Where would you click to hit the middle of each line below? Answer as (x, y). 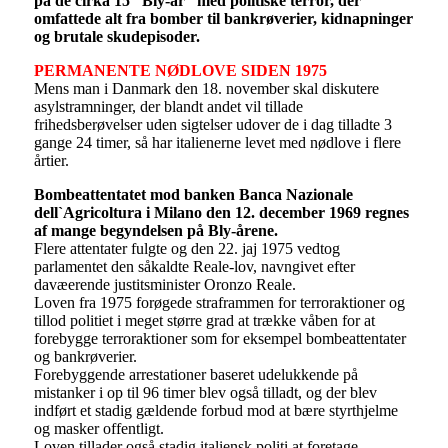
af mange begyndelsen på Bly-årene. (155, 230)
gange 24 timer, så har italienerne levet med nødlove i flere (217, 142)
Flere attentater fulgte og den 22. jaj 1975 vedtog (186, 248)
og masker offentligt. (98, 428)
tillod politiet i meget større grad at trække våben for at (204, 320)
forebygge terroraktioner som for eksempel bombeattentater (219, 338)
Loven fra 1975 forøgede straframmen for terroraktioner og (219, 302)
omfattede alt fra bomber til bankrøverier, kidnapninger (223, 18)
